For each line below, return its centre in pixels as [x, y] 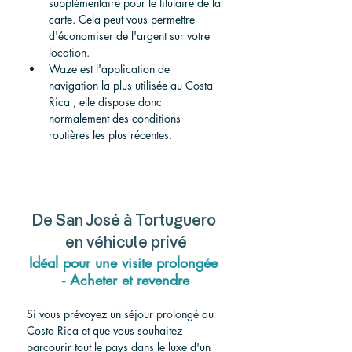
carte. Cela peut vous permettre [123, 20]
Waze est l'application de [111, 69]
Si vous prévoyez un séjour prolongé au [122, 314]
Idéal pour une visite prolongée [126, 263]
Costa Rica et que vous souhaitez [106, 331]
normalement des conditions [116, 119]
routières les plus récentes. [110, 135]
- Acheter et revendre [126, 280]
